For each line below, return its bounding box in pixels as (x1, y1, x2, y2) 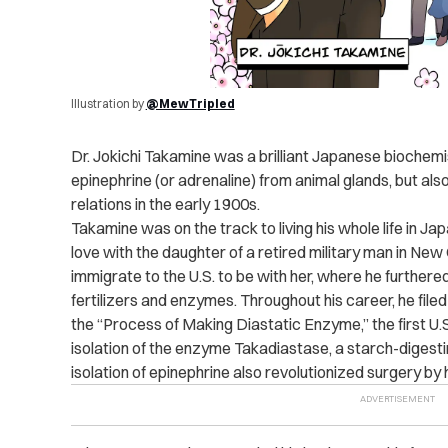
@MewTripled (145, 96, 235, 112)
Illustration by (70, 96, 146, 112)
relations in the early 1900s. (70, 194, 260, 215)
